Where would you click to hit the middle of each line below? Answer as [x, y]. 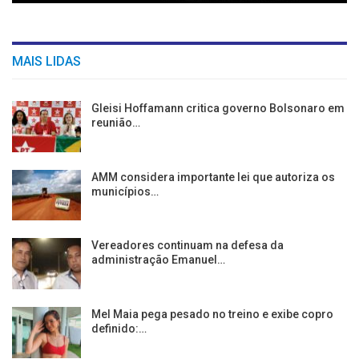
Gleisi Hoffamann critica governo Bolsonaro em [218, 109]
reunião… [116, 123]
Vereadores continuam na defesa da [188, 246]
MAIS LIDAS [46, 62]
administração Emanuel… [158, 260]
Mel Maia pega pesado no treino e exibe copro [212, 314]
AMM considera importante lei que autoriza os [213, 177]
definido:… [119, 328]
